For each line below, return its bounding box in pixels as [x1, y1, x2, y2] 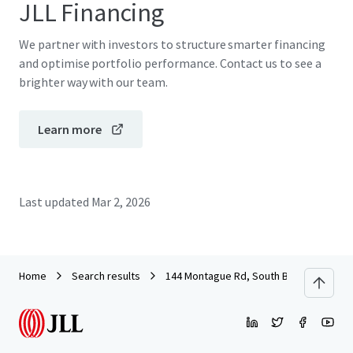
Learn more [38, 121, 102, 137]
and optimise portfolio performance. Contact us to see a [19, 55, 321, 71]
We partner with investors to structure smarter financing [19, 36, 325, 52]
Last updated [19, 194, 89, 210]
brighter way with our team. [19, 74, 168, 90]
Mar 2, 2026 [91, 194, 151, 210]
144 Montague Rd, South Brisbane [165, 269, 324, 283]
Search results [72, 269, 140, 283]
